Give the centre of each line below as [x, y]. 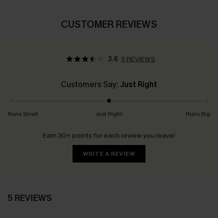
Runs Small [23, 114]
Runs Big [198, 114]
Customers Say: [91, 85]
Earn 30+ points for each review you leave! [109, 136]
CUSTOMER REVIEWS [109, 25]
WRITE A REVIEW [109, 154]
